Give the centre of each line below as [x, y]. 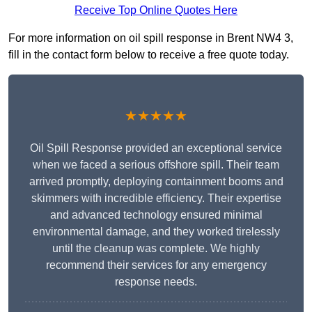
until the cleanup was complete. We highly [156, 249]
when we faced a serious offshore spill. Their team [156, 165]
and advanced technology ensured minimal [156, 215]
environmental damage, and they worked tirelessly [156, 232]
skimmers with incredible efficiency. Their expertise [156, 198]
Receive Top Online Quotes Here [156, 10]
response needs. [156, 282]
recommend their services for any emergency [156, 265]
